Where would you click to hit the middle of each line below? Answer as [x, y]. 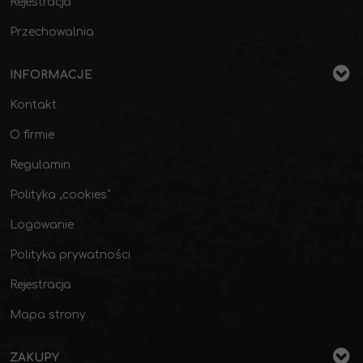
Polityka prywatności [70, 255]
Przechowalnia [52, 32]
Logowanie [42, 225]
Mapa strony [48, 315]
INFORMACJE [51, 75]
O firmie [32, 135]
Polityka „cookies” [60, 195]
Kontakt [33, 105]
